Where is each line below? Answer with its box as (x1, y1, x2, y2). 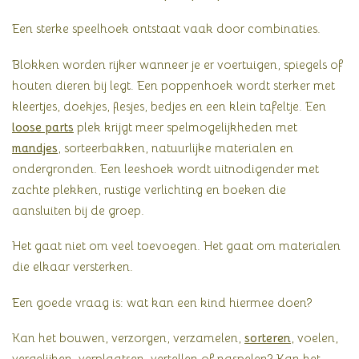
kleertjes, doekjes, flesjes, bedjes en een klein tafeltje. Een (12, 98, 326, 114)
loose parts (12, 119, 74, 135)
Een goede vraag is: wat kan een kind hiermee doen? (12, 294, 313, 310)
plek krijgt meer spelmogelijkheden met (74, 119, 297, 135)
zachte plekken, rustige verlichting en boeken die (12, 181, 286, 197)
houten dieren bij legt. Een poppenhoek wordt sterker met (12, 77, 335, 93)
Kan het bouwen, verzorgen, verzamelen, (12, 330, 244, 346)
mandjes (12, 139, 58, 155)
